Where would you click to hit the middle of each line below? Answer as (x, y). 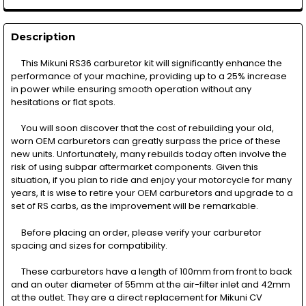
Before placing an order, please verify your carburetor (136, 232)
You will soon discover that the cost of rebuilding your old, (142, 128)
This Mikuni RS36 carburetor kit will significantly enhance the (146, 63)
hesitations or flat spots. (63, 102)
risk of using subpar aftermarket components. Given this (134, 167)
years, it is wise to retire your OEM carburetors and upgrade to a (152, 193)
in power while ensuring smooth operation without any (131, 89)
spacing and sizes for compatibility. (89, 245)
